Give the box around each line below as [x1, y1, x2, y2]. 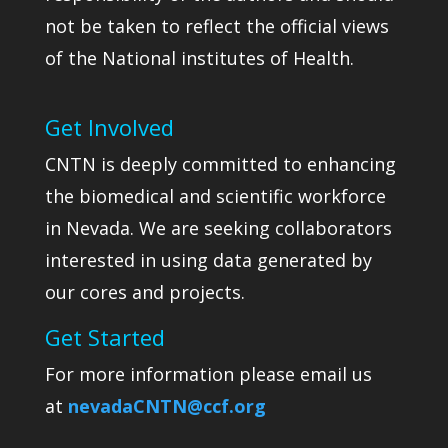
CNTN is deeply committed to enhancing [44, 151, 396, 176]
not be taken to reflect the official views [44, 14, 389, 39]
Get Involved [44, 111, 174, 142]
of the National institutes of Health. [44, 46, 354, 71]
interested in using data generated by [44, 247, 372, 272]
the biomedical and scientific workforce [44, 183, 386, 208]
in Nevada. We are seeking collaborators [44, 215, 392, 240]
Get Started [44, 321, 165, 352]
